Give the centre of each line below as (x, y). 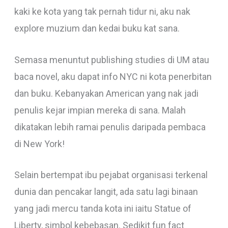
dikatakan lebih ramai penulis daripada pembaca (110, 127)
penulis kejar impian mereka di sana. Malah (100, 110)
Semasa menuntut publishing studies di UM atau (111, 60)
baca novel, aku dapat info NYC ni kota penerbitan (113, 76)
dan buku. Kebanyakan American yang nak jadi (106, 93)
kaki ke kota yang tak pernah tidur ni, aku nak (102, 11)
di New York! (39, 144)
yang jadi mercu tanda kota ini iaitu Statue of (103, 209)
